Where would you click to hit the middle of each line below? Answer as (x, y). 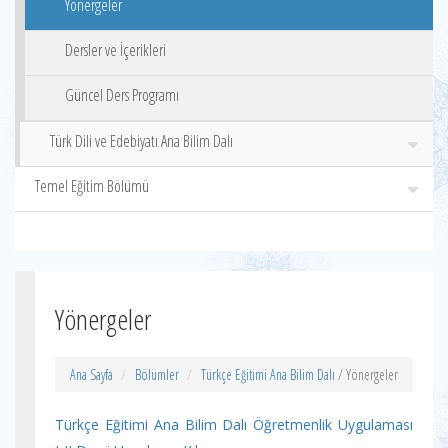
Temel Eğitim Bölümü (92, 186)
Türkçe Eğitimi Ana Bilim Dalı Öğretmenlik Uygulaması (234, 424)
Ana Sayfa (91, 374)
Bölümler (157, 374)
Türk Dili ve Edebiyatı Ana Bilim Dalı (141, 141)
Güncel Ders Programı (122, 95)
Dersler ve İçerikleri (115, 50)
